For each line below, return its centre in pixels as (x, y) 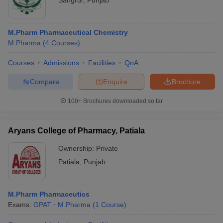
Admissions (61, 63)
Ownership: (77, 148)
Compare (44, 81)
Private (107, 148)
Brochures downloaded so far (122, 101)
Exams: (21, 205)
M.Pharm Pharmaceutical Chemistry (68, 32)
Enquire (115, 81)
